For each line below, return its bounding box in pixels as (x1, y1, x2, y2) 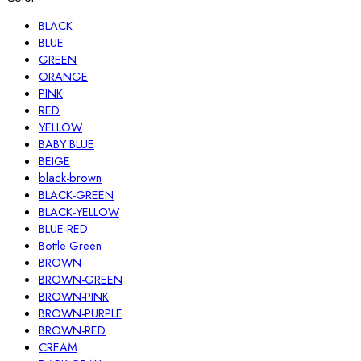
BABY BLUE (39, 135, 94, 153)
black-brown (39, 169, 102, 187)
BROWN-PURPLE (39, 305, 122, 322)
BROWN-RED (39, 322, 106, 339)
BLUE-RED (39, 220, 88, 238)
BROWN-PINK (39, 288, 109, 305)
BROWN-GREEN (39, 271, 122, 288)
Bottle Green (39, 237, 102, 255)
